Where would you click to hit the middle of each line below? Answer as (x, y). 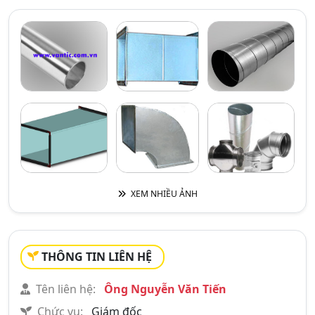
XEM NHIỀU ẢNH (163, 194)
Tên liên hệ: (66, 289)
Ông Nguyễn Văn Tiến (164, 289)
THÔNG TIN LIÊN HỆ (97, 257)
